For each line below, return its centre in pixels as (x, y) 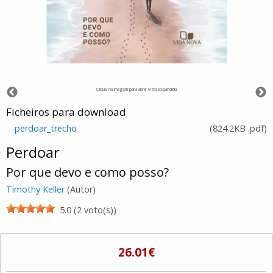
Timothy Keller (35, 189)
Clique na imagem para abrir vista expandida (136, 89)
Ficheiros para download (66, 112)
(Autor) (80, 189)
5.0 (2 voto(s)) (88, 210)
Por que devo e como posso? (87, 172)
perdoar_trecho (46, 129)
